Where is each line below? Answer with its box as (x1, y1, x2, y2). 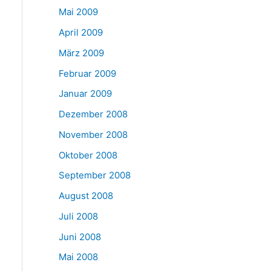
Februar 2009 (58, 67, 116, 79)
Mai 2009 (58, 6, 98, 18)
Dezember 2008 (58, 108, 128, 120)
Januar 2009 (58, 88, 112, 100)
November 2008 (58, 128, 128, 140)
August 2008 (58, 190, 113, 201)
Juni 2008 (58, 230, 101, 243)
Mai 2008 (58, 251, 98, 263)
